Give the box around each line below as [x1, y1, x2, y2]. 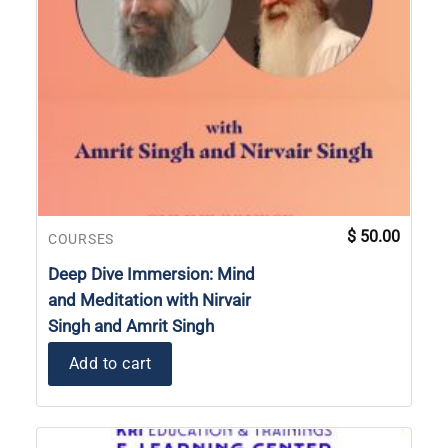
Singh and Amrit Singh [48, 315, 214, 336]
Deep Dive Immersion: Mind [48, 263, 255, 284]
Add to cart [69, 353, 152, 373]
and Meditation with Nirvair [48, 289, 251, 310]
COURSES [48, 230, 114, 247]
